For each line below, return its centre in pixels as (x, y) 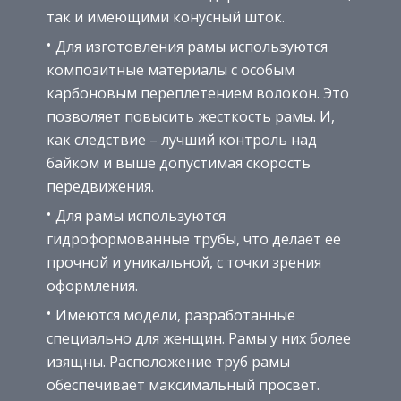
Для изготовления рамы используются (192, 47)
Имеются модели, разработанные (175, 316)
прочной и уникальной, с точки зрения (184, 263)
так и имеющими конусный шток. (166, 17)
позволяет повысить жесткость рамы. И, (191, 117)
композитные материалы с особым (171, 70)
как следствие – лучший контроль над (182, 140)
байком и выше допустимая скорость (179, 163)
